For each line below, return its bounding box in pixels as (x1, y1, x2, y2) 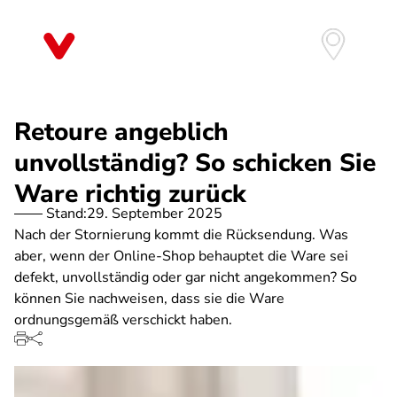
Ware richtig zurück (14, 177, 246, 211)
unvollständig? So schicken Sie (14, 146, 376, 180)
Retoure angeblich (14, 115, 229, 149)
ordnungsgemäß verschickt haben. (14, 310, 232, 330)
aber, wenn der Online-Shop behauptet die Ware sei (14, 246, 348, 266)
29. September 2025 (87, 204, 222, 223)
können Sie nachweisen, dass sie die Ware (14, 289, 284, 308)
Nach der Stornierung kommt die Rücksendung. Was (14, 225, 348, 245)
